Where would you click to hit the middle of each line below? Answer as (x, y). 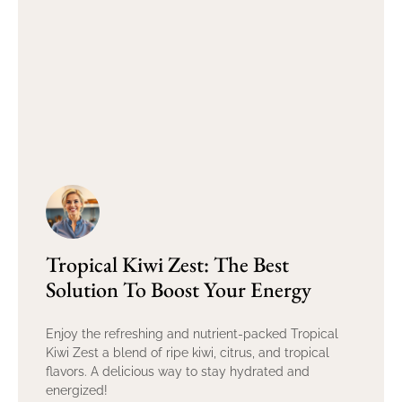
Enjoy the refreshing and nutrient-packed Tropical (192, 334)
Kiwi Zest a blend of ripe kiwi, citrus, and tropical (188, 353)
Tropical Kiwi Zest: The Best (167, 265)
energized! (77, 391)
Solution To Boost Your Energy (179, 290)
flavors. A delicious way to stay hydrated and (178, 372)
